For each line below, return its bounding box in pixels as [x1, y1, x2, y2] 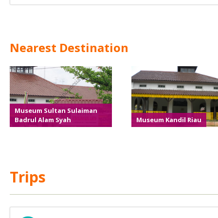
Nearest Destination [10, 39, 128, 55]
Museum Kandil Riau [136, 115, 201, 124]
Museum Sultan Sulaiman [15, 106, 97, 115]
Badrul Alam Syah [15, 115, 71, 124]
